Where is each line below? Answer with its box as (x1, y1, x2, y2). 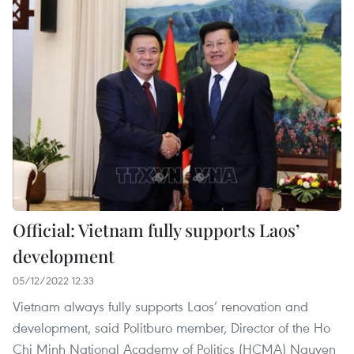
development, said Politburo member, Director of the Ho (13, 318, 330, 337)
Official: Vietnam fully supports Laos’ (13, 217, 299, 242)
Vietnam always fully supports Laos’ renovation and (13, 296, 308, 315)
